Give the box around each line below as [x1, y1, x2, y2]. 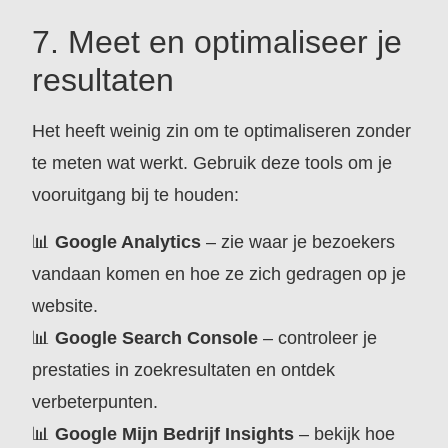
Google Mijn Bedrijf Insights [55, 423, 295, 444]
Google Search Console [55, 327, 259, 348]
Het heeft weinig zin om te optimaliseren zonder [32, 121, 412, 142]
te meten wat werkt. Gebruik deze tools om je [32, 153, 393, 174]
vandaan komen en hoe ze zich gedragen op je [32, 263, 407, 284]
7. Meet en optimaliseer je [32, 24, 403, 61]
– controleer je [258, 327, 378, 348]
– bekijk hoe [294, 423, 396, 444]
